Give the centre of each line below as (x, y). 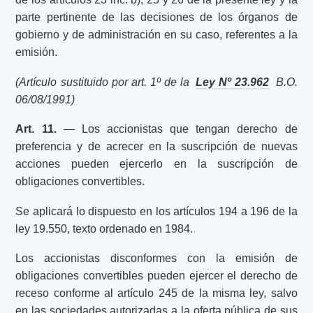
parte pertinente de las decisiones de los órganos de (156, 17)
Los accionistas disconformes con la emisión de (156, 259)
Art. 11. (36, 129)
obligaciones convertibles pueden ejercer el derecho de (156, 276)
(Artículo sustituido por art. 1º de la (104, 82)
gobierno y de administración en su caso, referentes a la (156, 35)
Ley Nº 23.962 (233, 82)
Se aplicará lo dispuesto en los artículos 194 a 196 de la (156, 211)
